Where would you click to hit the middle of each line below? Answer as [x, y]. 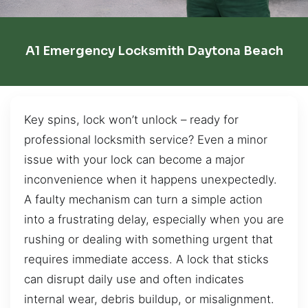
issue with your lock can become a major [134, 159]
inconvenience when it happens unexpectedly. [151, 179]
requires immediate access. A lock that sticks [146, 259]
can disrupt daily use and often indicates [134, 279]
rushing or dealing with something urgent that [148, 239]
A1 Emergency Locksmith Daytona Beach [154, 51]
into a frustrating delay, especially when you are [154, 219]
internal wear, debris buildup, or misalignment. [149, 299]
